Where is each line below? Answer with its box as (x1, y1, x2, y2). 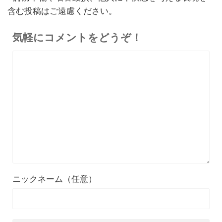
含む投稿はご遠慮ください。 (7, 6, 117, 16)
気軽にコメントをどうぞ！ (12, 32, 142, 44)
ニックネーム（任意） (12, 174, 97, 184)
